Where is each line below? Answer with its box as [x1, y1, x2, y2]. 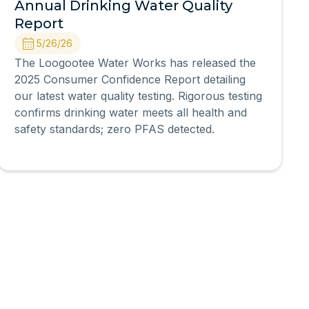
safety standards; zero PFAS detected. [14, 122, 215, 136]
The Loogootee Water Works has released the [14, 56, 257, 70]
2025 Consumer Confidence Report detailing [14, 72, 246, 86]
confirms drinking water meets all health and [14, 106, 248, 119]
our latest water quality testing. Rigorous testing [14, 89, 263, 103]
